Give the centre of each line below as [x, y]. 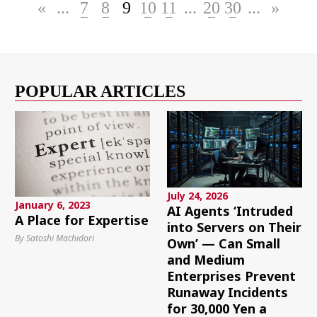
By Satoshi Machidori [54, 238]
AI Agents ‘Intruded [230, 211]
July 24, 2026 [197, 195]
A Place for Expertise [81, 220]
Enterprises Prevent [231, 276]
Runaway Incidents [227, 292]
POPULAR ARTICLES [100, 91]
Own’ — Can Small [223, 243]
